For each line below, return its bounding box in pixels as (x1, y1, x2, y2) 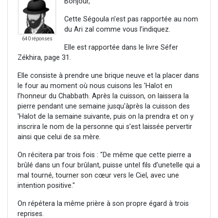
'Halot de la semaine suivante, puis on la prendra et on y (18, 112, 194, 121)
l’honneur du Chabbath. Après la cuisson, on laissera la (18, 92, 189, 101)
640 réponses (21, 36, 53, 42)
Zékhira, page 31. (18, 54, 71, 62)
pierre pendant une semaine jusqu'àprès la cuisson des (18, 102, 190, 111)
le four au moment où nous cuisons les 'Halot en (18, 82, 172, 91)
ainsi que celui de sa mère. (18, 133, 101, 142)
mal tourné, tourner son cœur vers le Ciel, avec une (18, 171, 179, 180)
